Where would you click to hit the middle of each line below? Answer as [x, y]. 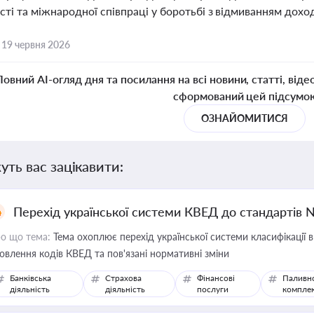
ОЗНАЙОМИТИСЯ [245, 118]
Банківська [30, 278]
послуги [212, 289]
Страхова [124, 278]
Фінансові [216, 278]
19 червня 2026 [36, 45]
